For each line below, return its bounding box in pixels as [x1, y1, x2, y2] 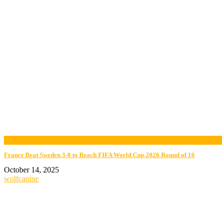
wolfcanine [4, 174, 39, 183]
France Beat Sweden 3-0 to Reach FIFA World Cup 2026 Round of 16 [4, 151, 195, 159]
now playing [4, 135, 43, 144]
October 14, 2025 [4, 165, 59, 174]
